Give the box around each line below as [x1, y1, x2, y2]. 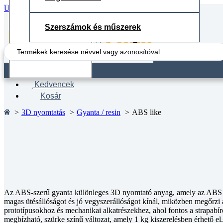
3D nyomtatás [21, 108, 65, 116]
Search [3, 42, 25, 51]
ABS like [132, 108, 161, 116]
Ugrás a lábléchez [76, 4, 131, 12]
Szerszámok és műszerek [45, 23, 141, 31]
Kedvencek [34, 80, 74, 89]
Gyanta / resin [77, 108, 120, 116]
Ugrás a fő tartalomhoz [4, 4, 76, 12]
